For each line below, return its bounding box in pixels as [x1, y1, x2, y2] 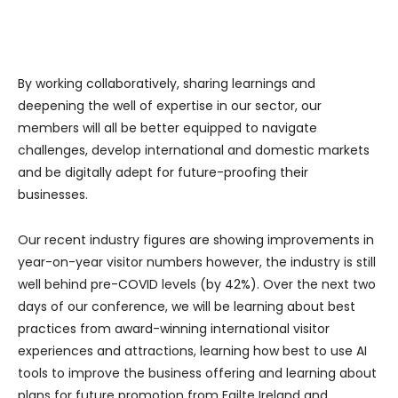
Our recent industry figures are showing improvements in [18, 231, 374, 250]
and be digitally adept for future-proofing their [18, 163, 308, 182]
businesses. [18, 186, 88, 204]
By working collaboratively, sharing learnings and [18, 75, 315, 93]
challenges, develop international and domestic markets [18, 141, 370, 160]
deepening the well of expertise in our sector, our [18, 97, 322, 115]
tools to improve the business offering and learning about [18, 364, 377, 383]
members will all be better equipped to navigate [18, 119, 317, 138]
